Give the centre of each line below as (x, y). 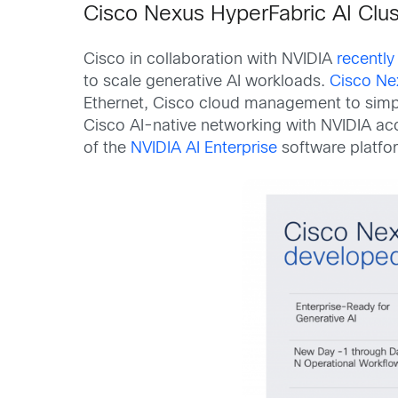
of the (107, 149)
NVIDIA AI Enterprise (204, 149)
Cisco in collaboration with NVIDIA (211, 60)
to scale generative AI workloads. (207, 83)
